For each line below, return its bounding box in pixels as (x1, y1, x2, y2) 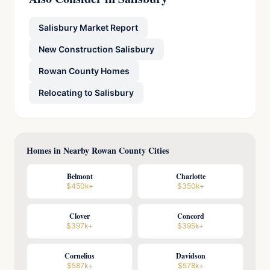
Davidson (175, 251, 206, 261)
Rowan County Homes (39, 66, 130, 76)
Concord (177, 211, 204, 221)
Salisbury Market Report (39, 22, 138, 33)
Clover (69, 211, 90, 221)
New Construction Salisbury (39, 44, 154, 54)
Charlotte (175, 171, 206, 181)
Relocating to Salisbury (39, 87, 134, 98)
